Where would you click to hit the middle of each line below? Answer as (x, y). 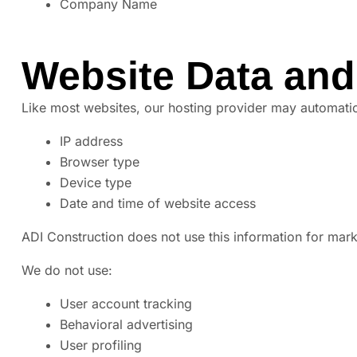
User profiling (101, 345)
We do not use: (67, 271)
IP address (91, 141)
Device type (96, 183)
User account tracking (126, 304)
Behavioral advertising (126, 325)
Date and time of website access (158, 204)
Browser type (100, 162)
